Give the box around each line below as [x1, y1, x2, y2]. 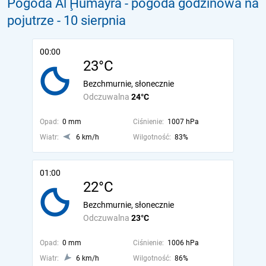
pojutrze [7, 13, 54, 28]
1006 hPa [167, 239, 199, 247]
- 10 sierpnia [57, 13, 126, 28]
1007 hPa [167, 118, 199, 126]
